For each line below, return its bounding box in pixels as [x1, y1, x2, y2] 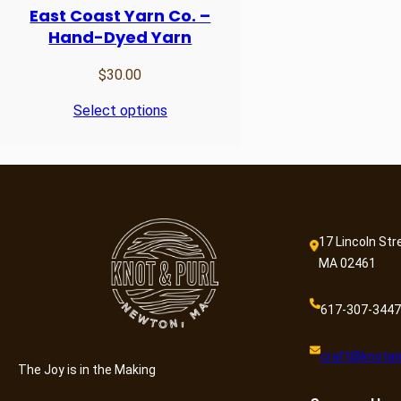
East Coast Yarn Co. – [30, 4, 211, 28]
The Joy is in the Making [18, 362, 156, 377]
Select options [73, 102, 167, 120]
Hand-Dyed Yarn [48, 26, 192, 49]
